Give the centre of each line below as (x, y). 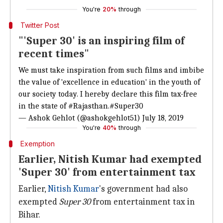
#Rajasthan (88, 106)
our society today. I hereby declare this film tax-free (108, 94)
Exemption (37, 144)
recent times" (54, 54)
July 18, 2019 (163, 118)
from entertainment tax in (143, 202)
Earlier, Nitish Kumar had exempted (110, 159)
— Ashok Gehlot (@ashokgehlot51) (80, 118)
